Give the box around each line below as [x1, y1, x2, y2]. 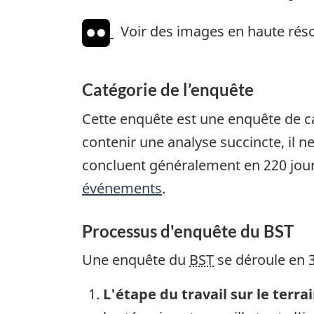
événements [82, 178, 162, 198]
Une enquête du [82, 250, 189, 270]
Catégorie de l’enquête [82, 79, 254, 100]
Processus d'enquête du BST [82, 220, 294, 241]
